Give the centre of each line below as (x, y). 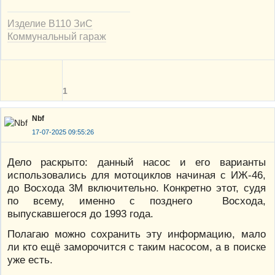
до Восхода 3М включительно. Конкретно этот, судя (137, 188)
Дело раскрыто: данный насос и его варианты (137, 162)
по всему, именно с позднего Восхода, (137, 200)
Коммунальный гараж (57, 37)
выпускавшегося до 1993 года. (80, 213)
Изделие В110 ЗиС (50, 24)
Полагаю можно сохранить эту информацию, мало (137, 234)
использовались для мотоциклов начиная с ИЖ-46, (137, 175)
